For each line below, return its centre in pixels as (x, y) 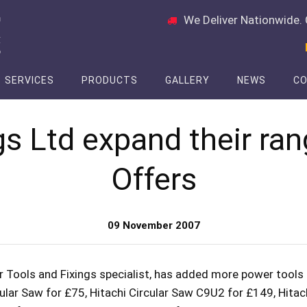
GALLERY (187, 80)
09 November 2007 (153, 225)
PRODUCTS (110, 80)
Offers (153, 179)
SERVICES (29, 80)
